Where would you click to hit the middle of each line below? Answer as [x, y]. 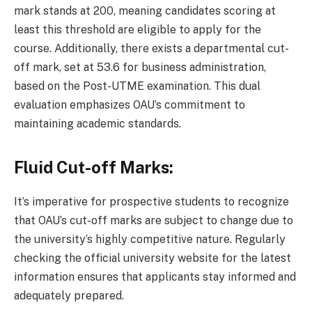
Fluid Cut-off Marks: [94, 167]
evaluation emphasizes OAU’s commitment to [130, 104]
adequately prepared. [69, 295]
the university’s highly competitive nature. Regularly [150, 239]
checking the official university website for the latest [153, 258]
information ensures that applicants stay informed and [155, 276]
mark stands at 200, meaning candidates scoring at [145, 10]
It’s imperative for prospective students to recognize [151, 201]
